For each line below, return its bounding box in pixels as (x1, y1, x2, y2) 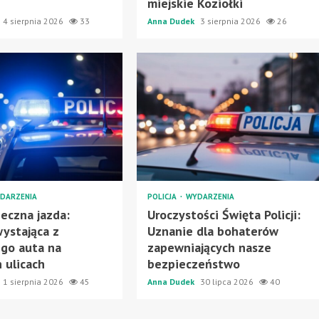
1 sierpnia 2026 (3, 276, 66, 287)
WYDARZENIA (185, 191, 234, 202)
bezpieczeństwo (147, 255, 240, 272)
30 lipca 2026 (199, 276, 256, 287)
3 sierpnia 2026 (199, 15, 263, 26)
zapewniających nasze (147, 239, 271, 256)
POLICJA (147, 191, 179, 202)
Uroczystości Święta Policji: (147, 206, 300, 223)
